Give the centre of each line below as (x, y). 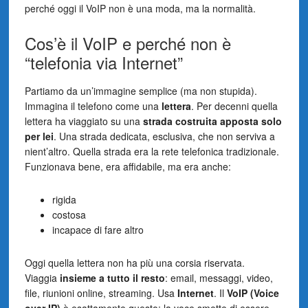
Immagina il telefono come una (93, 106)
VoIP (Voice (253, 293)
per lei (39, 136)
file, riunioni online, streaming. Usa (101, 293)
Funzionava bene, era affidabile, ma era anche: (128, 166)
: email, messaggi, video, (219, 277)
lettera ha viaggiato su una (84, 121)
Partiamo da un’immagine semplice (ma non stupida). (141, 90)
